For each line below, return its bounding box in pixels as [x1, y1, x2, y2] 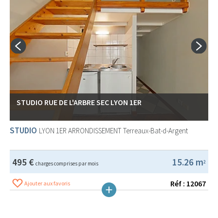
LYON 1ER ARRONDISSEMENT [39, 126, 121, 135]
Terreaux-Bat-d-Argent [123, 126, 188, 135]
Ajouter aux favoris [24, 180, 70, 187]
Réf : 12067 [170, 179, 206, 188]
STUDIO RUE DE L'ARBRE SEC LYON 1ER [17, 97, 142, 107]
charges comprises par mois [36, 160, 98, 167]
